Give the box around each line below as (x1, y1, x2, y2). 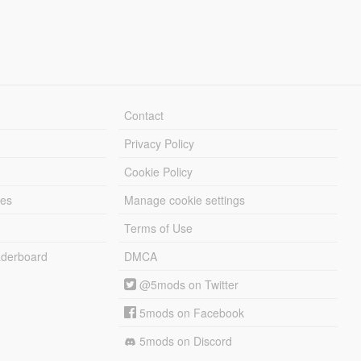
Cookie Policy (124, 163, 193, 180)
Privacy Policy (124, 135, 195, 151)
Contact (124, 106, 164, 123)
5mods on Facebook (136, 304, 245, 321)
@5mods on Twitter (136, 276, 239, 293)
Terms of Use (124, 219, 193, 236)
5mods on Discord (136, 332, 233, 349)
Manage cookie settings (124, 191, 246, 208)
